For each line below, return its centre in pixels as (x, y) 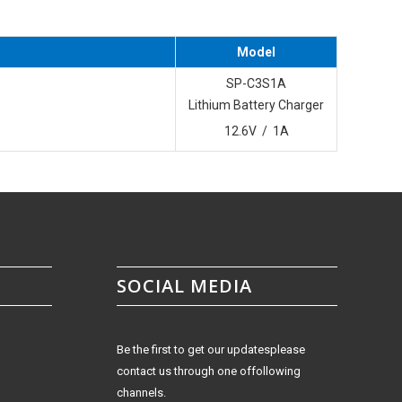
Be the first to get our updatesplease (211, 349)
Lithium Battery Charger (256, 105)
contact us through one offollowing (209, 371)
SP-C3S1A (256, 83)
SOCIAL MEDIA (184, 285)
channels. (141, 392)
